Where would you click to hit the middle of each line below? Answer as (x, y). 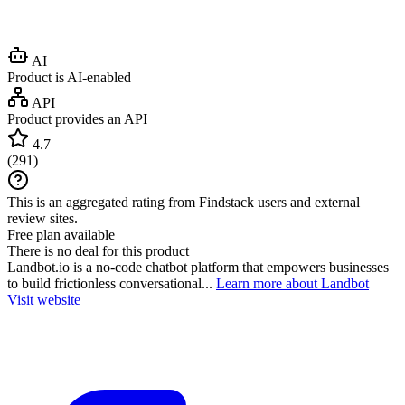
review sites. (42, 218)
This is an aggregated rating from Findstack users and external (184, 202)
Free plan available (61, 234)
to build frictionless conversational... (112, 283)
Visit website (44, 299)
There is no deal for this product (98, 250)
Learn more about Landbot (292, 283)
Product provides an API (77, 118)
